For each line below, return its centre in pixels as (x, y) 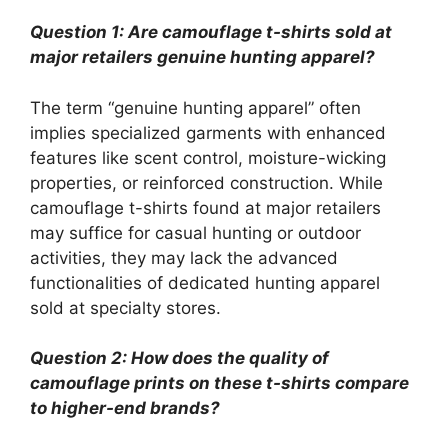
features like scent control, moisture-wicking (208, 157)
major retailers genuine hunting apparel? (202, 57)
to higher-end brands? (125, 408)
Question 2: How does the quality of (179, 358)
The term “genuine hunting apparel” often (195, 107)
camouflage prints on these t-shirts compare (219, 383)
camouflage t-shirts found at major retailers (205, 207)
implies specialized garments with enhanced (208, 132)
